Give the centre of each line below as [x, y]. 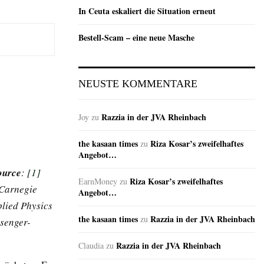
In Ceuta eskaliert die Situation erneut [147, 11]
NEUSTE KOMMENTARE [138, 84]
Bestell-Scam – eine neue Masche [136, 38]
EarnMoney [98, 181]
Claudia [91, 246]
